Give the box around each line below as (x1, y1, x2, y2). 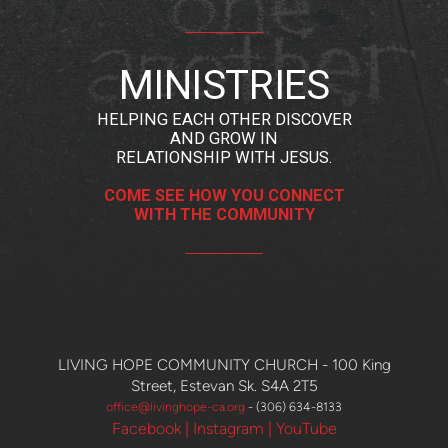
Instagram (192, 419, 264, 439)
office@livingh (106, 399, 186, 415)
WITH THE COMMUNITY (133, 205, 315, 225)
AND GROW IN (170, 129, 278, 149)
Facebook (111, 419, 181, 439)
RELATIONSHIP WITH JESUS (115, 148, 329, 168)
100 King (332, 356, 391, 375)
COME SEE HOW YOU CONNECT (103, 186, 345, 206)
